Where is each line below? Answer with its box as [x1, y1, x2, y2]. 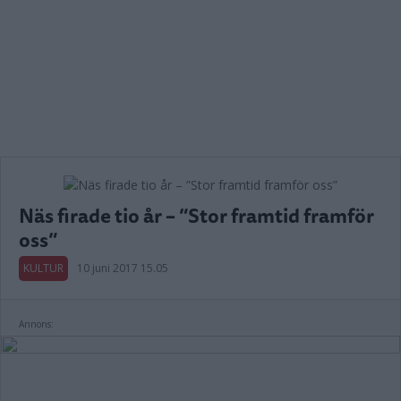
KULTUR [23, 260, 64, 276]
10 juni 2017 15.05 [77, 260, 168, 276]
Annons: [19, 318, 54, 330]
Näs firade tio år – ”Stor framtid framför [19, 200, 374, 231]
